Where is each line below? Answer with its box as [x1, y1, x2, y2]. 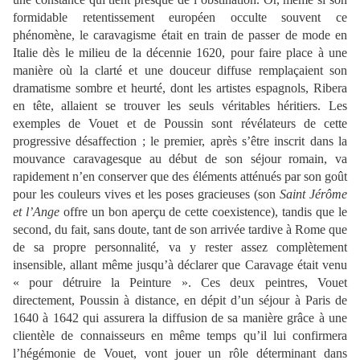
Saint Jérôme [280, 187, 347, 202]
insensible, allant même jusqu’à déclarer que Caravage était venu [13, 258, 347, 272]
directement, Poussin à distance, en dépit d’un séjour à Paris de [13, 293, 347, 308]
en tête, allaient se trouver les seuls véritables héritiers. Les [13, 99, 347, 113]
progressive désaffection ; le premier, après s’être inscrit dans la [13, 134, 347, 149]
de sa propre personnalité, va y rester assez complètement [13, 240, 347, 255]
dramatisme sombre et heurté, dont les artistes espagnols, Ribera [13, 81, 347, 96]
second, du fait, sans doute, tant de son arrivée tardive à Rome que [13, 223, 347, 237]
